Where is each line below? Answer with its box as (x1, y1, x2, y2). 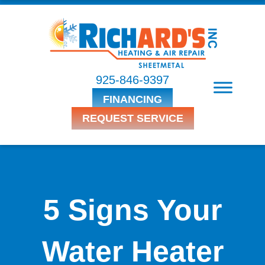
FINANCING (103, 93, 162, 105)
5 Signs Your (43, 193, 222, 227)
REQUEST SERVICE (82, 112, 183, 124)
